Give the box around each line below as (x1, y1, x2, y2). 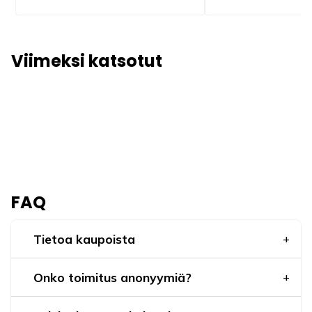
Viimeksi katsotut (11, 49, 162, 72)
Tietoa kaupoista (33, 231, 135, 247)
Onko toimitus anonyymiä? (33, 269, 192, 285)
